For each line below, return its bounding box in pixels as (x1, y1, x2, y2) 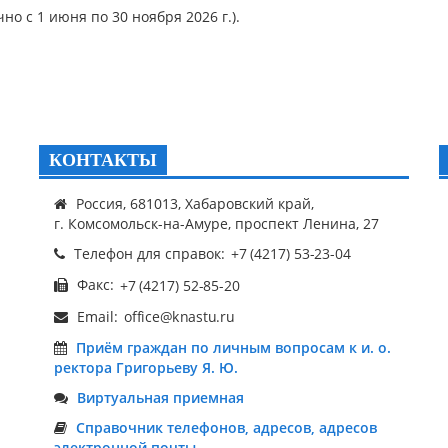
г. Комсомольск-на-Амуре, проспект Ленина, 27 (54, 214, 379, 233)
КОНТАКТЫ (49, 150, 157, 170)
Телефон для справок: (70, 244, 229, 263)
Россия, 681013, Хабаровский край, (72, 194, 314, 213)
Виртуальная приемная (77, 387, 244, 407)
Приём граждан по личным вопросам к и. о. (76, 337, 391, 357)
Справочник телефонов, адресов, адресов (76, 417, 377, 437)
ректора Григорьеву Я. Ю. (54, 357, 238, 377)
